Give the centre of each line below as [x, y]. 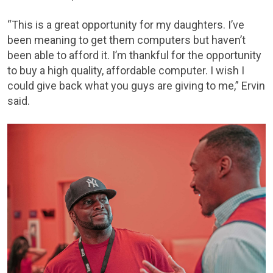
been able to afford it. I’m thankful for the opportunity [134, 55]
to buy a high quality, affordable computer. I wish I [126, 70]
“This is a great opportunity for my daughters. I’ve [126, 24]
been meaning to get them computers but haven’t [126, 40]
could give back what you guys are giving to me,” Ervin [136, 85]
